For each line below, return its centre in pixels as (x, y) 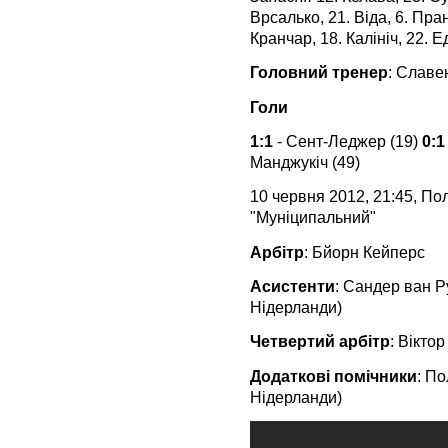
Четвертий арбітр (320, 341)
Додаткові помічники (333, 375)
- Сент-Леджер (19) (347, 140)
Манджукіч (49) (305, 161)
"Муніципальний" (313, 217)
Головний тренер (319, 72)
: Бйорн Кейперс (364, 251)
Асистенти (292, 285)
